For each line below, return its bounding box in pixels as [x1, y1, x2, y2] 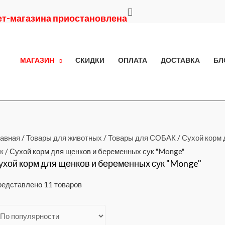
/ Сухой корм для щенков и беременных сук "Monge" [4, 147, 184, 156]
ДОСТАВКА [160, 56, 200, 65]
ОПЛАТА [118, 56, 147, 65]
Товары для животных [26, 133, 102, 143]
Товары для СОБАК [108, 133, 176, 143]
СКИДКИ [75, 56, 104, 65]
